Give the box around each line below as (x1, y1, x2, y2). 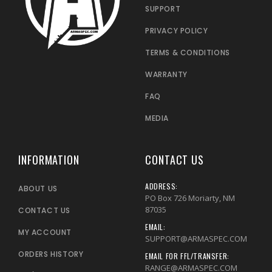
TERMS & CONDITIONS (145, 47, 230, 58)
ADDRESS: (145, 180, 178, 191)
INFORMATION (18, 151, 80, 168)
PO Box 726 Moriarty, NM (145, 192, 235, 203)
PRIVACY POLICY (145, 25, 208, 36)
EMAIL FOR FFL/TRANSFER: (145, 250, 229, 261)
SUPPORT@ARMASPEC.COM (145, 233, 247, 244)
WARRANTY (145, 69, 188, 80)
